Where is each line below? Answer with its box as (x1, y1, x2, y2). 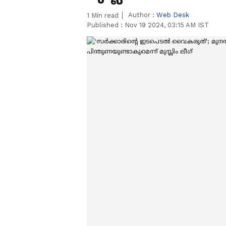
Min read (89, 12, 119, 19)
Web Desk (156, 11, 189, 19)
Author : (128, 11, 156, 19)
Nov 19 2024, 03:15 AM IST (125, 21, 209, 29)
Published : (87, 21, 125, 29)
